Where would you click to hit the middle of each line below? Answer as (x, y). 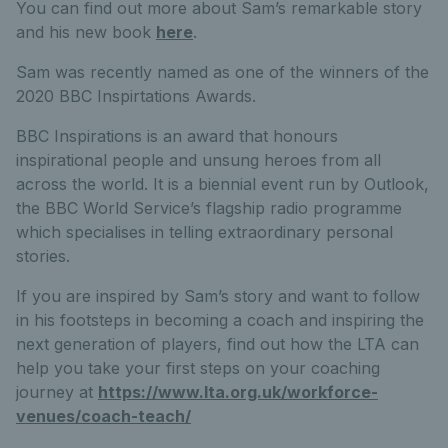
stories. (43, 256)
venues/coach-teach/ (103, 416)
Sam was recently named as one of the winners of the (222, 72)
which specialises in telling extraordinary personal (204, 232)
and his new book (86, 32)
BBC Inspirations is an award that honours (177, 136)
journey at (57, 392)
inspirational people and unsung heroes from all (198, 160)
